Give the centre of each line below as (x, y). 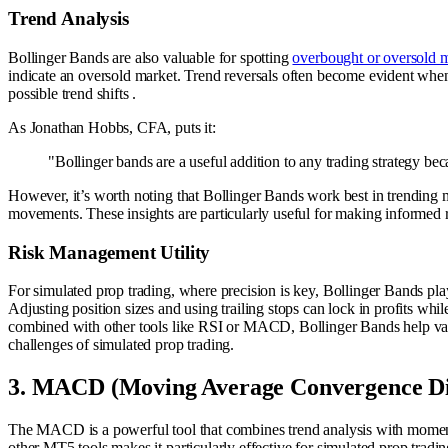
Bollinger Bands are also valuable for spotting (150, 57)
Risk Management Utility (109, 252)
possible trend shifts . (72, 93)
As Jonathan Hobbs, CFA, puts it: (112, 127)
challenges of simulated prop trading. (121, 345)
